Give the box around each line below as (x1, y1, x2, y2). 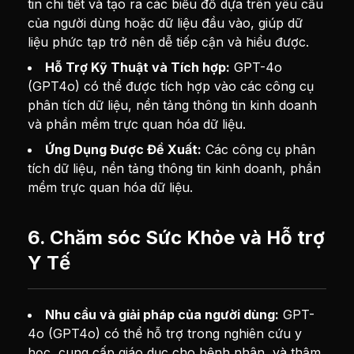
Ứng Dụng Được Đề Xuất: (45, 141, 202, 157)
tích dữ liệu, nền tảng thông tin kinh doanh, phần (28, 160, 322, 176)
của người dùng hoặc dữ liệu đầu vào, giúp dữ (28, 15, 303, 31)
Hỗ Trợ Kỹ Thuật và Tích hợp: (45, 59, 231, 75)
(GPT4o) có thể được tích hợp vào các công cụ (28, 78, 314, 94)
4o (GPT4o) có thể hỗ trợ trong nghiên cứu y (28, 326, 303, 341)
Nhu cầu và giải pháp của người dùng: (45, 307, 280, 322)
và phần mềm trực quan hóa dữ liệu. (28, 116, 247, 132)
